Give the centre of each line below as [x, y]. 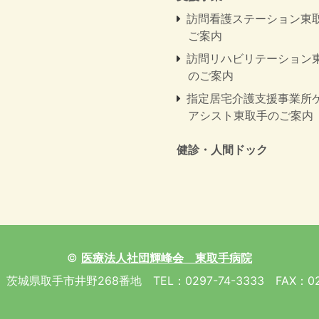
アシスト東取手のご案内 [251, 116]
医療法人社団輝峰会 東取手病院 [167, 258]
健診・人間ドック [222, 150]
